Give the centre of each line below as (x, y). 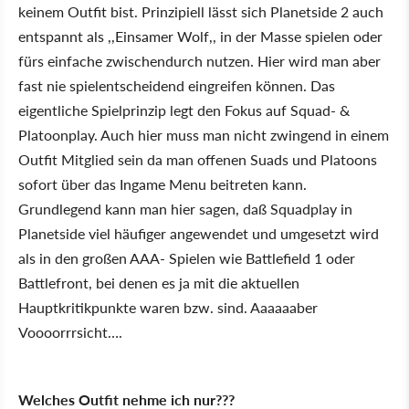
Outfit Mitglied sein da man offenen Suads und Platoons (198, 159)
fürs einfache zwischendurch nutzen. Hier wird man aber (199, 61)
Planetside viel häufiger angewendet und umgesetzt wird (199, 233)
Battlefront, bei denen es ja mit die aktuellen (159, 283)
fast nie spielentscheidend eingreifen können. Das (177, 85)
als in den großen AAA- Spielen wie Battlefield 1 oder (187, 258)
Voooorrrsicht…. (70, 332)
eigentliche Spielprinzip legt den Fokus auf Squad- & (184, 110)
